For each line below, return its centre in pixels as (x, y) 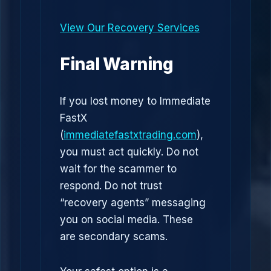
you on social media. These (126, 220)
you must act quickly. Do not (129, 152)
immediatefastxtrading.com (130, 135)
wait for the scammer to (118, 169)
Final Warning (117, 64)
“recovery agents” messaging (133, 203)
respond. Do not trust (111, 186)
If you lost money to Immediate (135, 101)
